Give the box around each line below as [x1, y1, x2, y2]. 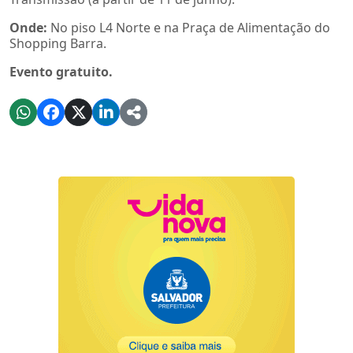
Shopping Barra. [9, 34, 106, 52]
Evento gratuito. [9, 62, 113, 80]
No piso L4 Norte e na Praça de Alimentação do [47, 18, 330, 36]
